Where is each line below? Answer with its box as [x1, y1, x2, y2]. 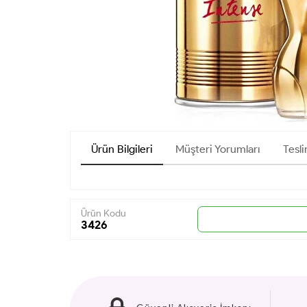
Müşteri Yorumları [175, 142, 260, 156]
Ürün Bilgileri [91, 142, 153, 156]
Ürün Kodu [81, 207, 126, 219]
